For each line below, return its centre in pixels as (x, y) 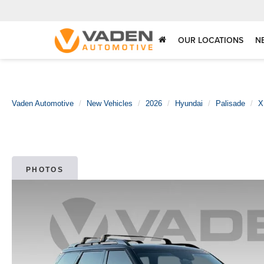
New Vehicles (110, 103)
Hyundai (189, 103)
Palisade (230, 103)
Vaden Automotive (43, 103)
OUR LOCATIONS (211, 40)
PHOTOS (45, 169)
